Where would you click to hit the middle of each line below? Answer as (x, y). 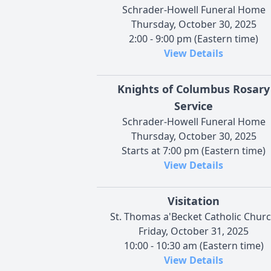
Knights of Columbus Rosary (194, 89)
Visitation (194, 201)
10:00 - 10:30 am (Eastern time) (194, 245)
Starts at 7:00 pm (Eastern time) (194, 150)
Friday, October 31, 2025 (194, 231)
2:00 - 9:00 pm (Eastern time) (194, 38)
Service (194, 106)
